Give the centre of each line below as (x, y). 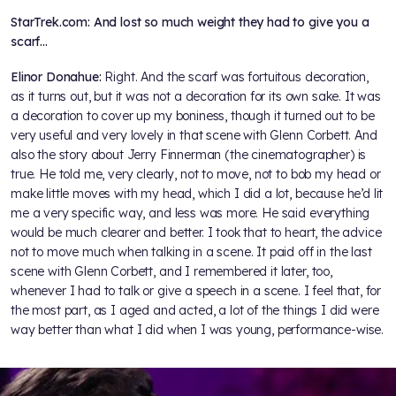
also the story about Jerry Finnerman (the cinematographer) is (189, 155)
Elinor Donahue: (58, 77)
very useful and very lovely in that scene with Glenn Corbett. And (194, 136)
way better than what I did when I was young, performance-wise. (198, 330)
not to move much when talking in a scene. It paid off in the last (191, 252)
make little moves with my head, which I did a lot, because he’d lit (197, 194)
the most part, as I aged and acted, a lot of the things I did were (195, 311)
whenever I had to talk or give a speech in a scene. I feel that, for (196, 291)
